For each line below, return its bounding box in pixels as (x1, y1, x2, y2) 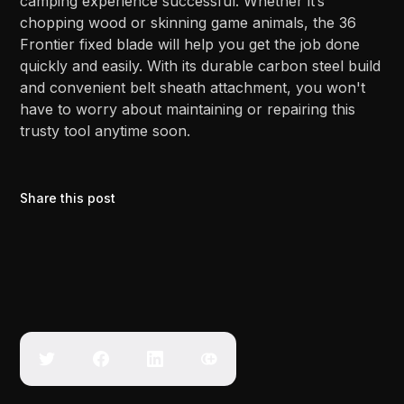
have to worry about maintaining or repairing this (20, 100, 356, 119)
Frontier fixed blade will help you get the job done (20, 35, 361, 54)
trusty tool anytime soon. (20, 122, 191, 141)
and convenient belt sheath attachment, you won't (20, 78, 366, 97)
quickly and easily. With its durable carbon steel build (20, 57, 381, 76)
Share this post (20, 190, 116, 207)
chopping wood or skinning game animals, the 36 (20, 14, 357, 32)
